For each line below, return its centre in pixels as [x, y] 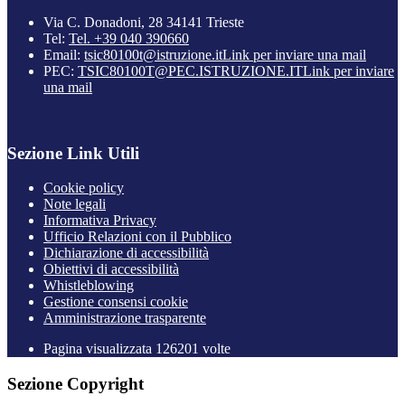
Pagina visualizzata [99, 349]
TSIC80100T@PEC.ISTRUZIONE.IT [190, 71]
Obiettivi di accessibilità [111, 269]
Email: [64, 54]
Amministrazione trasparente [125, 318]
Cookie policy [84, 188]
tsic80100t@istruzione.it [153, 54]
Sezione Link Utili [73, 153]
